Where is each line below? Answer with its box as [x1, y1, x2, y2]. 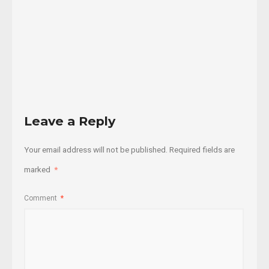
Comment [24, 193, 59, 202]
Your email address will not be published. [24, 145, 168, 155]
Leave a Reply [24, 113, 115, 129]
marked [24, 165, 52, 175]
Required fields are [169, 145, 235, 155]
